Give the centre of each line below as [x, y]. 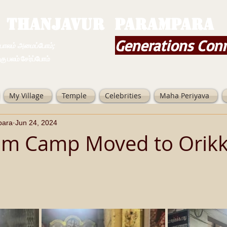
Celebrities [123, 96]
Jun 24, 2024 [36, 122]
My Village [26, 96]
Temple [74, 96]
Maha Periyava [184, 96]
